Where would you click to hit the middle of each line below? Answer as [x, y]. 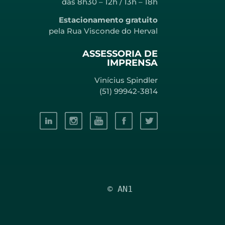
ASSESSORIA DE [120, 53]
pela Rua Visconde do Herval [103, 31]
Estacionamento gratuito [108, 20]
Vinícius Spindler [125, 80]
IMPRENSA [132, 63]
